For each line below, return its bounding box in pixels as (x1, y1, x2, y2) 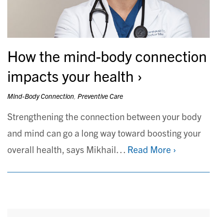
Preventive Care (77, 91, 123, 100)
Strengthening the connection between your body (7, 110, 201, 122)
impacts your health (7, 65, 134, 85)
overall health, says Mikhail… (7, 143, 127, 155)
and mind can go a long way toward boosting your (7, 126, 201, 139)
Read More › (127, 143, 176, 155)
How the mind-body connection (7, 46, 207, 65)
